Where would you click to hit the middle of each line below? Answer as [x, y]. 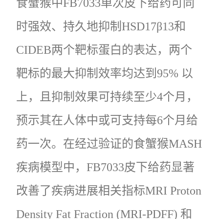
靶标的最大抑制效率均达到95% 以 [105, 73]
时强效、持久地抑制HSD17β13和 [101, 26]
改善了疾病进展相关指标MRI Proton [109, 190]
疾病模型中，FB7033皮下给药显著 [105, 167]
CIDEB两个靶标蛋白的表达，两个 [104, 50]
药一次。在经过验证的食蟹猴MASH [109, 143]
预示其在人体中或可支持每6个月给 [107, 120]
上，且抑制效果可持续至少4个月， [107, 97]
